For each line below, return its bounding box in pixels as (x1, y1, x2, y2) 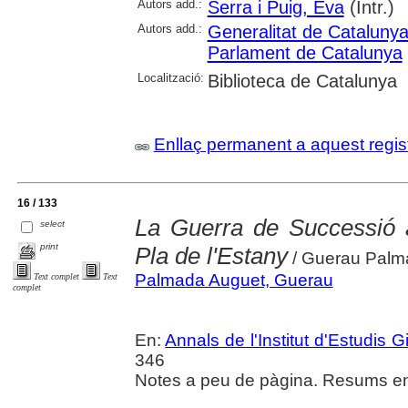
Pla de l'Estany (134, 241, 288, 270)
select (40, 218, 66, 229)
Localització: (137, 70, 204, 85)
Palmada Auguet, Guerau (134, 270, 333, 290)
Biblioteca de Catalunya (207, 70, 397, 91)
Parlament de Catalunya (207, 42, 403, 63)
